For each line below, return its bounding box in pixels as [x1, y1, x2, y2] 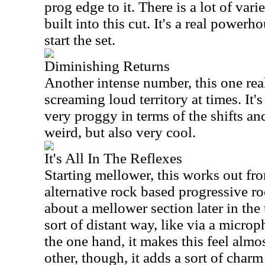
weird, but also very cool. [44, 124, 196, 140]
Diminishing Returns [44, 58, 170, 74]
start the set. [44, 32, 115, 48]
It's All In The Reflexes [44, 150, 182, 166]
